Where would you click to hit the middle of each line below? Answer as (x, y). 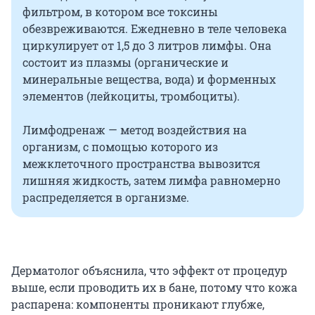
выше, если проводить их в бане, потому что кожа (154, 288)
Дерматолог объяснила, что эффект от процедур (149, 271)
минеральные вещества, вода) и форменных (149, 79)
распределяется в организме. (106, 198)
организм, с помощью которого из (120, 147)
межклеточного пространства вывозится (141, 164)
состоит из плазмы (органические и (126, 63)
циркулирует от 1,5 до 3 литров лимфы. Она (147, 46)
